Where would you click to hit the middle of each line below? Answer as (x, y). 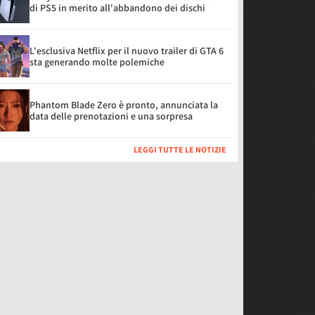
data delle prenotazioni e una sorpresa (111, 116)
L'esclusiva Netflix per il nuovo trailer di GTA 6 (127, 51)
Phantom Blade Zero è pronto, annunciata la (124, 105)
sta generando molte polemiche (97, 62)
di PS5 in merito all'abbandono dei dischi (117, 8)
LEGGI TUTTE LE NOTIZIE (180, 149)
